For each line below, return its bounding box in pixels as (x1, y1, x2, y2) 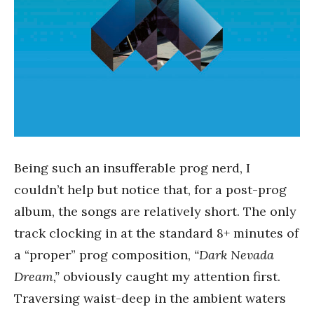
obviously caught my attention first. (60, 268, 280, 285)
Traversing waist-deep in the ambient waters (14, 290, 286, 306)
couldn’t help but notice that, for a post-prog (14, 182, 287, 198)
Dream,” (14, 268, 60, 285)
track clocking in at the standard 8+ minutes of (14, 225, 299, 241)
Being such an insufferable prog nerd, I (14, 160, 250, 176)
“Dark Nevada (194, 247, 274, 263)
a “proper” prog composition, (14, 247, 194, 263)
